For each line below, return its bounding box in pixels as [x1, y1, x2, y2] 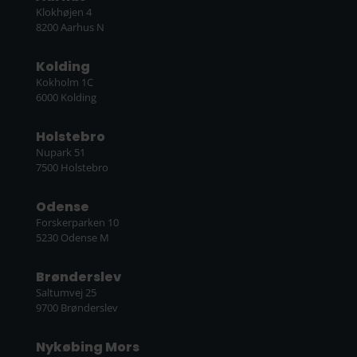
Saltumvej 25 [35, 285, 96, 300]
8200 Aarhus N [35, 20, 104, 35]
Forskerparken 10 [35, 215, 119, 230]
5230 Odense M [35, 230, 109, 245]
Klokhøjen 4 [35, 5, 92, 20]
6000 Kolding [35, 90, 96, 105]
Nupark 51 [35, 145, 85, 160]
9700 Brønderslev [35, 300, 118, 316]
